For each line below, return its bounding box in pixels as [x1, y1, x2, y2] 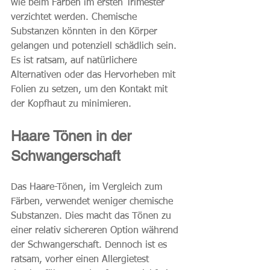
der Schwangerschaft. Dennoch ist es [11, 240, 170, 251]
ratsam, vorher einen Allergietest [11, 255, 152, 265]
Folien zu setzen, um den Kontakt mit [11, 85, 171, 95]
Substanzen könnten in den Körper [11, 27, 160, 37]
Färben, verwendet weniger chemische [11, 197, 176, 207]
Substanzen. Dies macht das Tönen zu [11, 212, 174, 222]
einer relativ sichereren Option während [11, 226, 181, 236]
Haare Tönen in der [11, 128, 136, 145]
